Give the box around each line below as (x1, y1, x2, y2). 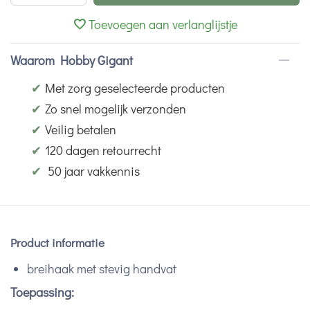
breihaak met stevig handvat (27, 260, 176, 277)
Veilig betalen (45, 121, 116, 138)
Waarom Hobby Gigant (10, 52, 133, 69)
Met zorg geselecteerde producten (45, 80, 225, 96)
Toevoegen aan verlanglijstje (89, 16, 237, 33)
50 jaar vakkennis (45, 163, 140, 179)
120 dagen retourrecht (45, 142, 161, 158)
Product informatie (10, 235, 104, 250)
